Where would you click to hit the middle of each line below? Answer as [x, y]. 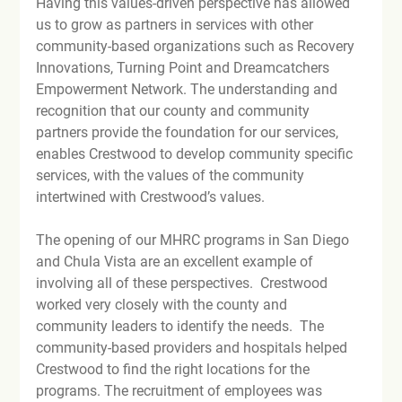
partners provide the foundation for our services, [189, 132]
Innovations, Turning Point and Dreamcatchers [185, 67]
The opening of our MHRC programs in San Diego [195, 240]
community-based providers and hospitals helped [194, 347]
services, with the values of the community [172, 175]
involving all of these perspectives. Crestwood [184, 283]
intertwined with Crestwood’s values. [151, 197]
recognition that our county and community [175, 110]
